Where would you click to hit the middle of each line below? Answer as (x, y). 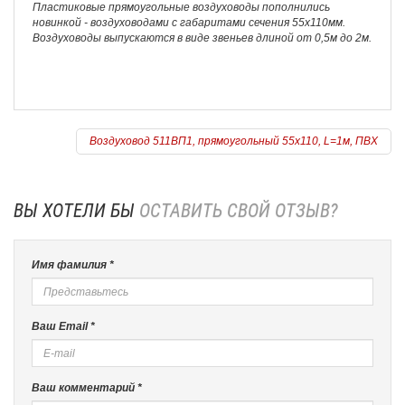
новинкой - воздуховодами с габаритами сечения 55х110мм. (189, 23)
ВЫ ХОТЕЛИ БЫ (76, 211)
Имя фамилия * (73, 265)
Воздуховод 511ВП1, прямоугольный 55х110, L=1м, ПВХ (234, 141)
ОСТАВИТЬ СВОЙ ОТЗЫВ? (239, 211)
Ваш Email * (63, 326)
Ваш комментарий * (87, 388)
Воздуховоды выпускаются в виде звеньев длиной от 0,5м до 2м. (202, 38)
